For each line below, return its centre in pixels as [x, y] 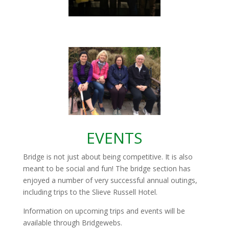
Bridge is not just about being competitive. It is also [108, 156]
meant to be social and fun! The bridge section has [107, 168]
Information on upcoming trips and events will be [104, 211]
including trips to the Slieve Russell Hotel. [90, 192]
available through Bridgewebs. [72, 222]
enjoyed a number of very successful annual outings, [110, 180]
